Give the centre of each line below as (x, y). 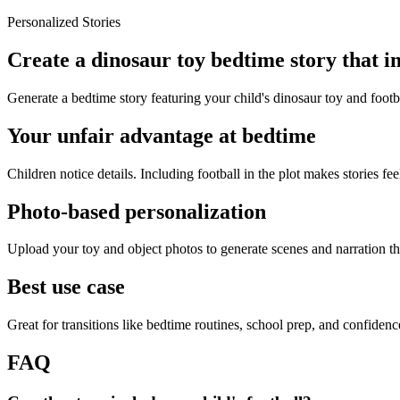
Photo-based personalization (137, 211)
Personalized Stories (64, 22)
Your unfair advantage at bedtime (162, 135)
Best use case (66, 287)
